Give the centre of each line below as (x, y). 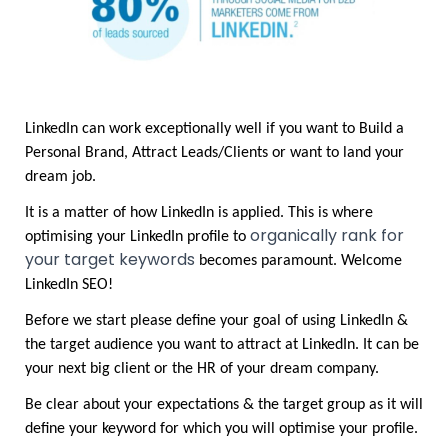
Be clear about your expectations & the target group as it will (224, 405)
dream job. (108, 177)
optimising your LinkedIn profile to (137, 237)
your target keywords (110, 259)
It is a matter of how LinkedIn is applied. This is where (199, 213)
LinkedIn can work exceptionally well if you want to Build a (214, 129)
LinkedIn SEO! (69, 285)
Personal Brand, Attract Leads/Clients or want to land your (214, 153)
